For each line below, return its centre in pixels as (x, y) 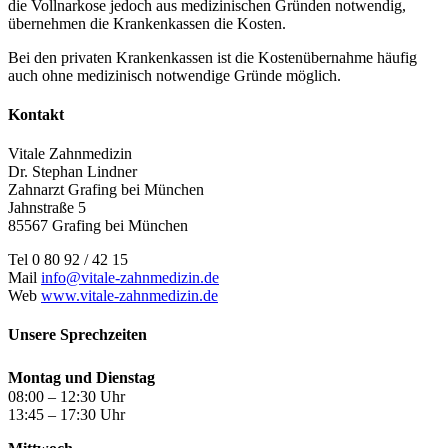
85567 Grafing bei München (98, 226)
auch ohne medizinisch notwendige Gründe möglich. (174, 75)
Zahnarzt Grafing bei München (106, 190)
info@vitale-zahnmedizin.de (130, 278)
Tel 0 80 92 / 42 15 (68, 260)
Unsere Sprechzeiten (77, 335)
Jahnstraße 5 (47, 208)
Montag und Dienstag (86, 377)
